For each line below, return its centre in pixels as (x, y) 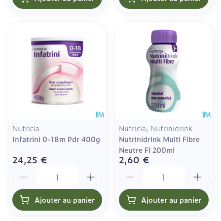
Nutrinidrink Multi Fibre (159, 139)
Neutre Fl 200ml (147, 149)
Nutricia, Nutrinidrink (156, 128)
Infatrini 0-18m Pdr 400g (56, 139)
